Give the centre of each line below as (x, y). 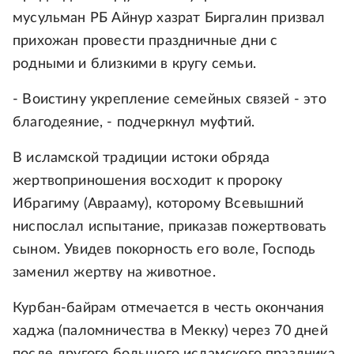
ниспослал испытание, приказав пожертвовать (170, 227)
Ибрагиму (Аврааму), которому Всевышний (158, 204)
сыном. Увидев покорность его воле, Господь (164, 250)
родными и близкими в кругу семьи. (134, 64)
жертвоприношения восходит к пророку (148, 181)
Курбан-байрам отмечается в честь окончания (169, 309)
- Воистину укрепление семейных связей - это (169, 100)
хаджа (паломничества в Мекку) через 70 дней (170, 331)
